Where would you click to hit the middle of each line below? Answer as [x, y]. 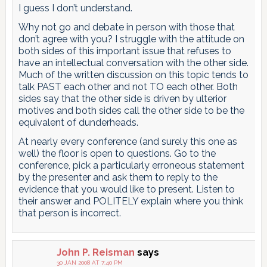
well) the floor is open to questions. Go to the [117, 153]
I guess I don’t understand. [75, 8]
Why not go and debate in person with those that [126, 27]
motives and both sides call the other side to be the [131, 110]
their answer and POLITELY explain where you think [131, 201]
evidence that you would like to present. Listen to [126, 189]
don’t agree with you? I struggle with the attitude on [131, 39]
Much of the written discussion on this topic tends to [133, 74]
